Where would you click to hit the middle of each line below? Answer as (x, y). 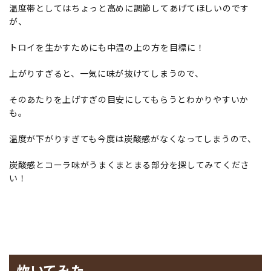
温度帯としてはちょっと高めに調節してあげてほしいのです (129, 8)
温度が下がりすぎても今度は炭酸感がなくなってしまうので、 (133, 139)
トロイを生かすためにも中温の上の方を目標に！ (107, 47)
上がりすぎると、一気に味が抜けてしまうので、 (106, 73)
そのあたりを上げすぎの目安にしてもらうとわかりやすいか (129, 100)
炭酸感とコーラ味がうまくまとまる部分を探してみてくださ (129, 165)
